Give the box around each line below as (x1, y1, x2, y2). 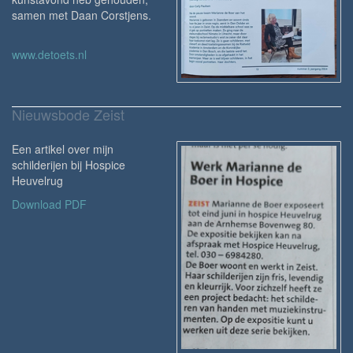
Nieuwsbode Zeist (12, 104, 124, 125)
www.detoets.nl (12, 46, 87, 62)
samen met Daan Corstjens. (12, 6, 151, 23)
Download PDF (12, 196, 87, 213)
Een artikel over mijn (12, 141, 113, 158)
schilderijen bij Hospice (12, 157, 125, 173)
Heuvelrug (12, 173, 63, 189)
